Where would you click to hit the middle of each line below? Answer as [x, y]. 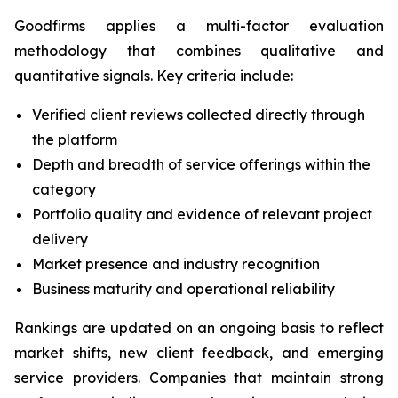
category [64, 190]
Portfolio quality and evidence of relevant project [202, 215]
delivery [60, 239]
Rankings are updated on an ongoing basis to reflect [199, 328]
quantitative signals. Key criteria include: [154, 76]
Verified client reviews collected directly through [199, 115]
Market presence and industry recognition [176, 264]
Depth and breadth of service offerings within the [201, 165]
